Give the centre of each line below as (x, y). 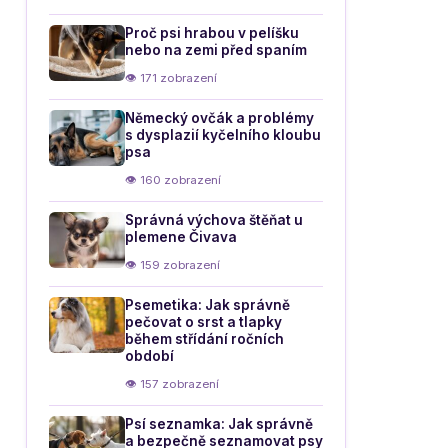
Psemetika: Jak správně (207, 305)
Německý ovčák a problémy (219, 118)
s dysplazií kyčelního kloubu (223, 135)
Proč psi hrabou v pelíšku (212, 33)
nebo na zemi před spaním (216, 50)
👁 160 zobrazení (173, 180)
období (149, 356)
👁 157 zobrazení (172, 384)
